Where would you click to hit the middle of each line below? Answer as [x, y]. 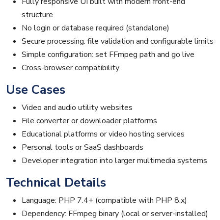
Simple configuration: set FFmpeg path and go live [108, 55]
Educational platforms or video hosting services [103, 134]
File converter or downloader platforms [89, 121]
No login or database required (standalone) [96, 28]
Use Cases [36, 90]
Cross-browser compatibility [70, 68]
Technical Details [56, 183]
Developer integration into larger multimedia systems [114, 161]
